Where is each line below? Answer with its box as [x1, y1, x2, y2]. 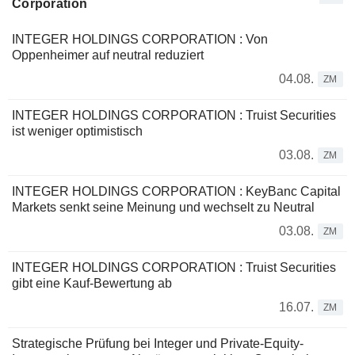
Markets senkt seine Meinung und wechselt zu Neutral [12, 200, 315, 215]
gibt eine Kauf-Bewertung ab [12, 277, 172, 291]
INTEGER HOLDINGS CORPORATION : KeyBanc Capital [12, 185, 341, 199]
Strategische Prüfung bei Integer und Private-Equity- [12, 337, 303, 351]
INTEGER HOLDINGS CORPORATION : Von [12, 32, 268, 47]
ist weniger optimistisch [12, 124, 143, 139]
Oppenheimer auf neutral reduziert [12, 48, 204, 63]
